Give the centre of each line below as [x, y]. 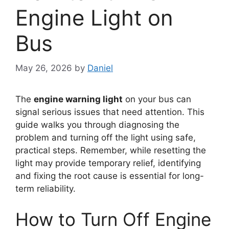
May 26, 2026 [44, 68]
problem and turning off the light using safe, [106, 138]
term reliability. [45, 189]
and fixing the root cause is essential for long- [110, 176]
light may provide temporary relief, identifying [108, 163]
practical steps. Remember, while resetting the [111, 151]
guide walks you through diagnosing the [97, 125]
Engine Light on [94, 17]
